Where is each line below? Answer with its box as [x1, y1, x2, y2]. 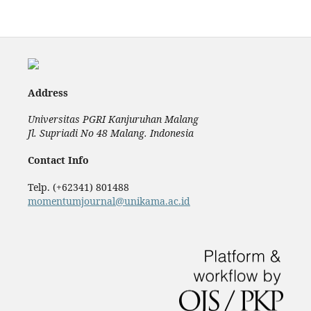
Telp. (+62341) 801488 [27, 180, 129, 194]
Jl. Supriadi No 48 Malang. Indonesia [27, 126, 194, 140]
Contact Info [27, 153, 89, 167]
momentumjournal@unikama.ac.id [27, 194, 190, 208]
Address [27, 85, 68, 99]
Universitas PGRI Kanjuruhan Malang [27, 112, 199, 126]
